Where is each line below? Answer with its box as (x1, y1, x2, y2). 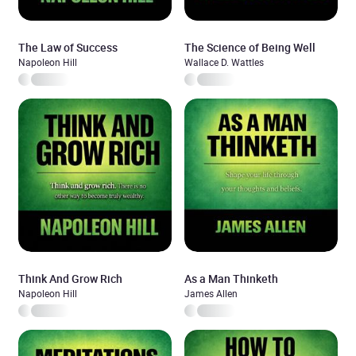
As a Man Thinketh (184, 271, 278, 286)
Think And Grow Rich (18, 271, 122, 286)
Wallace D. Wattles (184, 56, 264, 68)
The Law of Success (18, 40, 118, 55)
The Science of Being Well (184, 40, 315, 55)
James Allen (184, 287, 238, 300)
